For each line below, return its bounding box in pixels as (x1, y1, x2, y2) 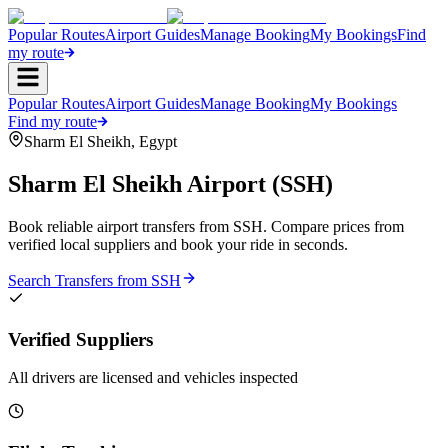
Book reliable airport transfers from (8, 217, 233, 235)
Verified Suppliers (8, 328, 153, 350)
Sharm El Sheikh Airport (8, 170, 266, 197)
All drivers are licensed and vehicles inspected (8, 369, 298, 387)
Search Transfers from (8, 271, 151, 289)
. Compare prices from (263, 217, 404, 235)
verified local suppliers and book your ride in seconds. (8, 235, 348, 253)
